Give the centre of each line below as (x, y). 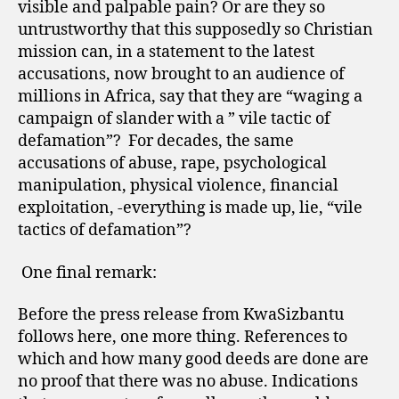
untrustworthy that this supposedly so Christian (195, 30)
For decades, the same (211, 141)
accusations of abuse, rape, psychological (172, 163)
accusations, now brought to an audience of (181, 74)
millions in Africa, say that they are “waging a (190, 97)
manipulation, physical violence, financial (178, 186)
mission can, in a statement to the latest (166, 52)
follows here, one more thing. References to (183, 337)
